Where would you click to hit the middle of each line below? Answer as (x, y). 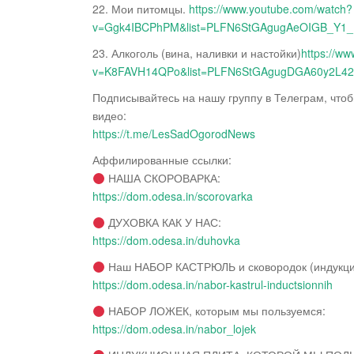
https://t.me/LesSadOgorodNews (174, 134)
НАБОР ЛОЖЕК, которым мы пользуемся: (215, 311)
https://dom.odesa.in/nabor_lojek (174, 329)
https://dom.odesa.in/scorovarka (173, 196)
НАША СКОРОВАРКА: (162, 178)
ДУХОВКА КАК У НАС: (163, 222)
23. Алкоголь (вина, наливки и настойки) (197, 53)
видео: (109, 116)
